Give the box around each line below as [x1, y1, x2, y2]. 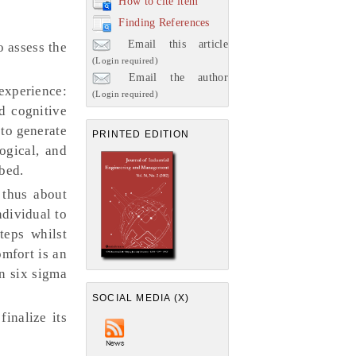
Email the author [115, 71, 228, 83]
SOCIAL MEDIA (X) [92, 292, 190, 304]
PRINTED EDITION [92, 129, 189, 140]
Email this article [115, 37, 228, 50]
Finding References [118, 16, 210, 29]
